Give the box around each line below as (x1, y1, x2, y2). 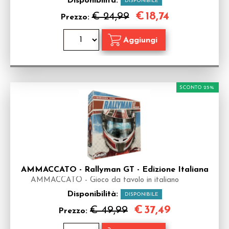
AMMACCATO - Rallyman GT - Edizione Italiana (20, 166, 209, 174)
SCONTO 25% (179, 85, 214, 90)
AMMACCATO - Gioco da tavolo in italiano (31, 176, 179, 184)
